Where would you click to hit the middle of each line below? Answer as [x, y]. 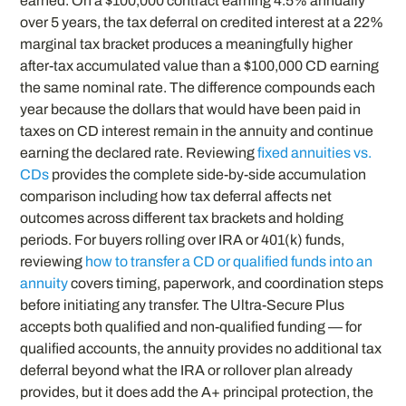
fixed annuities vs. [315, 153]
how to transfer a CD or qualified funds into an [229, 262]
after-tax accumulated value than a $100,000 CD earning [200, 66]
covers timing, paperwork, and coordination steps [226, 284]
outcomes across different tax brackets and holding [182, 218]
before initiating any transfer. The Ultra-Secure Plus [183, 305]
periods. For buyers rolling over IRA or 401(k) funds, [183, 240]
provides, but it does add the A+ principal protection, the [197, 392]
